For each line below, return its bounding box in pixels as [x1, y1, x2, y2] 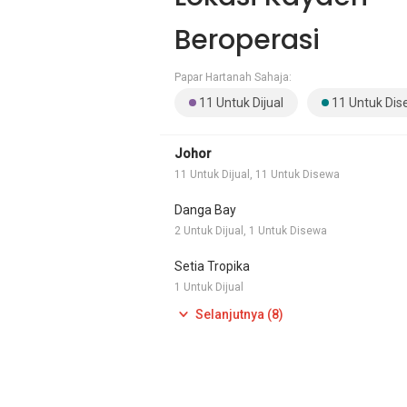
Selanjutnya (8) [192, 307, 286, 322]
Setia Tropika [174, 259, 250, 273]
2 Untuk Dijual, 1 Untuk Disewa [174, 224, 327, 237]
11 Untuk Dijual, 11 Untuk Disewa [174, 168, 340, 181]
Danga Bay [174, 203, 236, 217]
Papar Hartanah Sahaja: [174, 71, 292, 84]
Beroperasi [174, 21, 320, 59]
